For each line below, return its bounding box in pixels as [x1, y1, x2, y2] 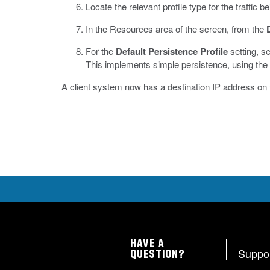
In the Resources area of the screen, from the [86, 22, 266, 35]
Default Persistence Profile [116, 45, 228, 58]
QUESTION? [130, 250, 185, 260]
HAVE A [130, 239, 165, 250]
